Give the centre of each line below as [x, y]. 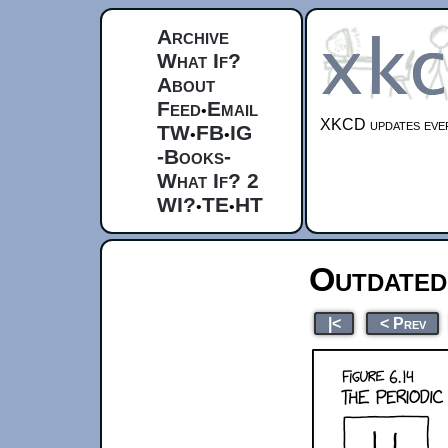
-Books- [194, 156]
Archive [193, 36]
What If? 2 [208, 180]
